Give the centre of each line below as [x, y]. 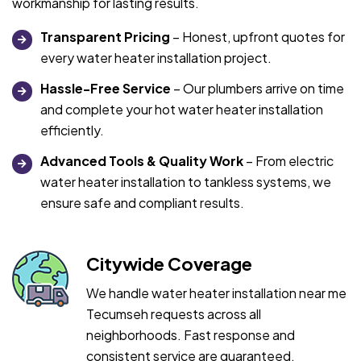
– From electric [288, 160]
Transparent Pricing [105, 36]
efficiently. [72, 130]
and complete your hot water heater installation [182, 109]
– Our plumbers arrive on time [257, 88]
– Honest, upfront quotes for [257, 36]
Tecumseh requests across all [174, 313]
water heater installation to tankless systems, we [186, 181]
